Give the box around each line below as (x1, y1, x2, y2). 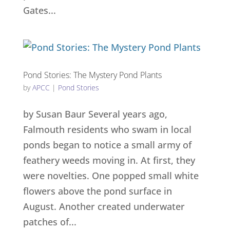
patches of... (23, 216, 76, 228)
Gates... (23, 4, 56, 16)
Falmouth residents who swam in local (23, 123, 191, 136)
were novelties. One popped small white (23, 169, 199, 182)
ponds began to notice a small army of (23, 139, 191, 151)
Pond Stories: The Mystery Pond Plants (23, 69, 162, 81)
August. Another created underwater (23, 200, 185, 213)
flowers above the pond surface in (23, 185, 172, 197)
